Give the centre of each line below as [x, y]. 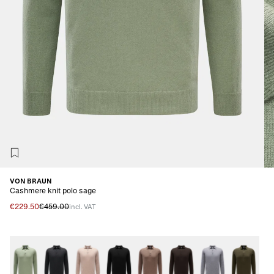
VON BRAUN [31, 180]
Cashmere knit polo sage [53, 190]
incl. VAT [83, 206]
